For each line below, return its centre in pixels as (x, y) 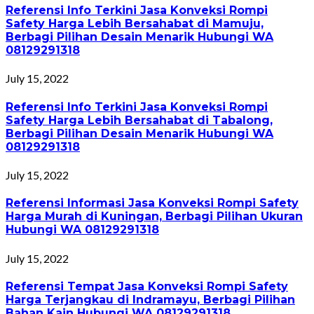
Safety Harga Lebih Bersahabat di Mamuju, (135, 24)
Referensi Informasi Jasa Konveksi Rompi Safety (152, 203)
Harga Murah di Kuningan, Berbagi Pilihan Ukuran (154, 217)
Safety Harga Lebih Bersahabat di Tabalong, (139, 120)
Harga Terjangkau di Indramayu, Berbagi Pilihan (150, 299)
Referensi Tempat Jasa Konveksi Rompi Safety (147, 286)
